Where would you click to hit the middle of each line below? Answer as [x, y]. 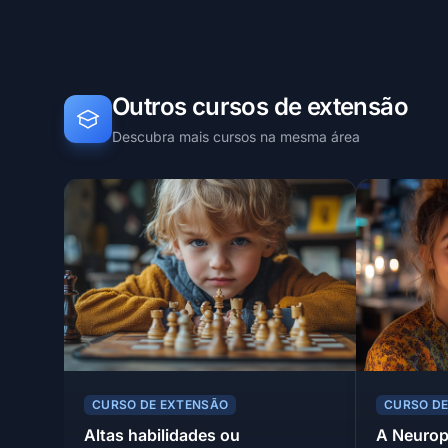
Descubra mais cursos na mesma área [236, 137]
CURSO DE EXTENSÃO [160, 405]
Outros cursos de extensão [260, 107]
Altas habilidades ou [162, 435]
